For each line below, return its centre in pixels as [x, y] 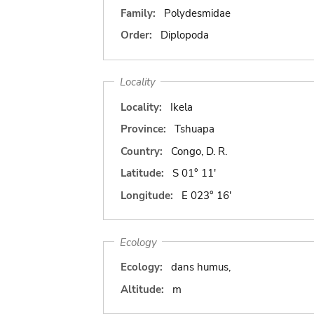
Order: [136, 35]
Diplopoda [184, 35]
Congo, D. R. [199, 151]
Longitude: [147, 195]
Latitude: [142, 173]
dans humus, [200, 267]
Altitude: [142, 289]
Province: [143, 129]
